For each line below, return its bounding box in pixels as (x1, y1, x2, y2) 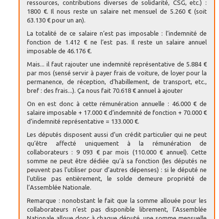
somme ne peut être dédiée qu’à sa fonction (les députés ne (27, 157, 207, 164)
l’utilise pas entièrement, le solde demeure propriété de (27, 175, 207, 182)
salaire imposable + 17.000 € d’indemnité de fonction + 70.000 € (27, 109, 207, 116)
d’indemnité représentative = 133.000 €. (27, 117, 139, 125)
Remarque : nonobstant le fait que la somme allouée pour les (27, 197, 207, 204)
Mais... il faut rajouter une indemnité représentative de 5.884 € (27, 60, 207, 67)
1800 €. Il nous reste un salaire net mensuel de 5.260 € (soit (27, 7, 207, 15)
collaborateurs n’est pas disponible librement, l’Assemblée (27, 205, 207, 213)
